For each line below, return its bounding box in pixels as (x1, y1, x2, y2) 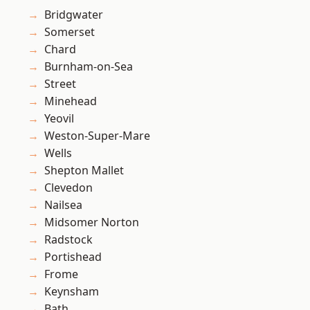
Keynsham (44, 284, 99, 300)
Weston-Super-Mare (44, 128, 150, 144)
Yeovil (44, 111, 74, 127)
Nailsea (44, 197, 82, 213)
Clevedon (44, 180, 93, 196)
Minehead (44, 93, 97, 109)
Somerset (44, 24, 95, 40)
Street (44, 76, 76, 92)
